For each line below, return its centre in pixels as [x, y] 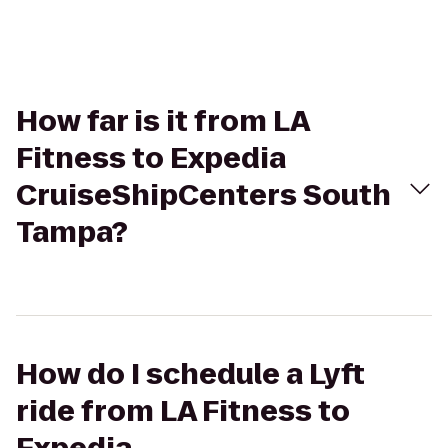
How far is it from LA [162, 121]
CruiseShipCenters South [203, 195]
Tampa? [72, 232]
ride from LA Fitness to [183, 411]
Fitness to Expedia [151, 158]
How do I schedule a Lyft [190, 374]
